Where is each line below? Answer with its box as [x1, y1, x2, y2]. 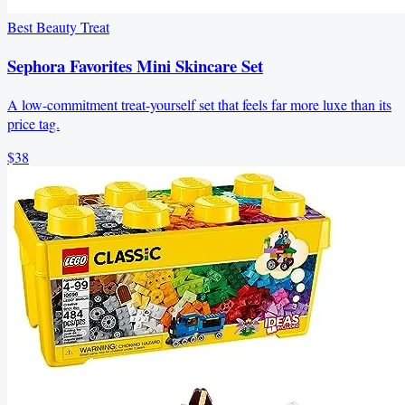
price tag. [7, 113, 60, 133]
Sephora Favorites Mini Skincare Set [7, 52, 263, 78]
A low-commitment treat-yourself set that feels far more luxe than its [7, 94, 391, 114]
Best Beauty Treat [7, 17, 109, 37]
